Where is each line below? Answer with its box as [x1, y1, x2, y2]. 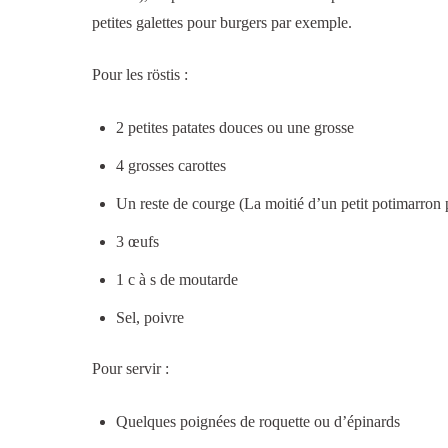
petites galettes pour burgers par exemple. [92, 13, 352, 31]
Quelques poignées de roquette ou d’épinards [116, 413, 400, 431]
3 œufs [116, 232, 159, 250]
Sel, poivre [116, 308, 184, 326]
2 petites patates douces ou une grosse [116, 118, 354, 136]
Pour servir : [92, 360, 169, 378]
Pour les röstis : [92, 65, 188, 83]
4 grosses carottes [116, 156, 226, 174]
